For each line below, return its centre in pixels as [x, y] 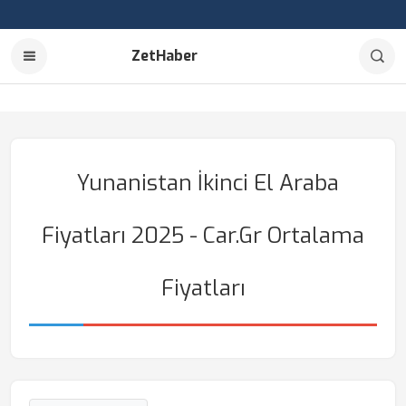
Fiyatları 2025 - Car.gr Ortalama [203, 236]
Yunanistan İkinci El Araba [208, 183]
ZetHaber [164, 56]
